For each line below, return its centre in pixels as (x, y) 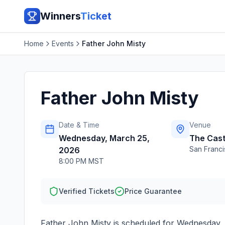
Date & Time (79, 125)
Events (63, 43)
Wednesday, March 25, (104, 138)
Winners (60, 16)
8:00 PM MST (81, 161)
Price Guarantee (153, 191)
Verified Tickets (87, 191)
